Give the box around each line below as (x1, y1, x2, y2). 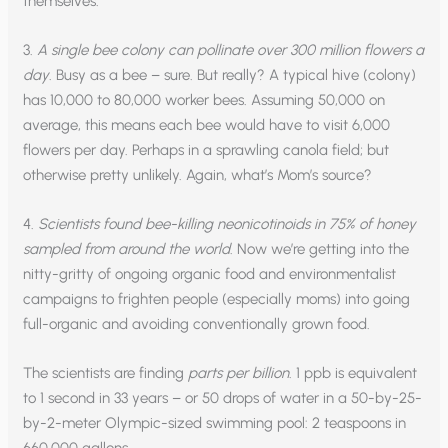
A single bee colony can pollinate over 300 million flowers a (37, 41, 425, 60)
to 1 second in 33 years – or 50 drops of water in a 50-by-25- (23, 389, 423, 408)
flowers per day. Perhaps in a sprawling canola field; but (23, 141, 390, 160)
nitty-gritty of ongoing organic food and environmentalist (23, 265, 397, 284)
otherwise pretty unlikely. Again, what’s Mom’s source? (23, 166, 373, 185)
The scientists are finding (23, 364, 189, 383)
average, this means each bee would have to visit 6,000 (23, 116, 391, 135)
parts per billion (188, 364, 290, 383)
